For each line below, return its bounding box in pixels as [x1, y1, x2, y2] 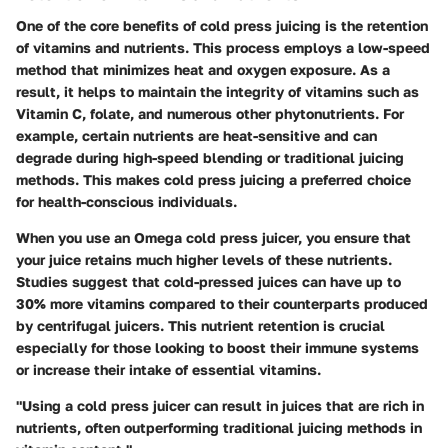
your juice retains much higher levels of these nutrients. [16, 251, 392, 269]
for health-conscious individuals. [16, 193, 237, 211]
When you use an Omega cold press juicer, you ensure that [16, 229, 411, 247]
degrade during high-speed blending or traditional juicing [16, 149, 404, 167]
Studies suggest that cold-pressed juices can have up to [16, 273, 401, 291]
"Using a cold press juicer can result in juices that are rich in [16, 397, 424, 415]
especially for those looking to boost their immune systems [16, 339, 419, 357]
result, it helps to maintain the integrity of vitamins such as [16, 83, 419, 101]
